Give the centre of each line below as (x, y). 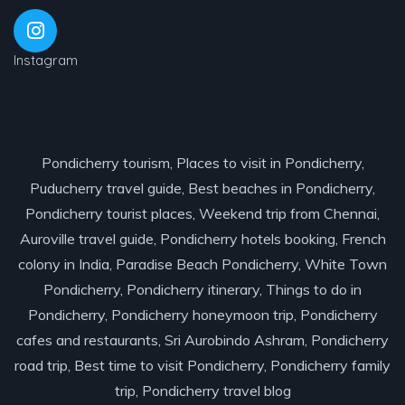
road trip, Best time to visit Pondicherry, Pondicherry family (202, 365)
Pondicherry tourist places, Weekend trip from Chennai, (202, 213)
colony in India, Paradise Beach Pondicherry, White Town (202, 264)
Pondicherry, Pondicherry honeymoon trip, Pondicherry (202, 315)
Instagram (46, 60)
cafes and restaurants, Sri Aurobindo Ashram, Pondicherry (202, 340)
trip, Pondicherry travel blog (202, 391)
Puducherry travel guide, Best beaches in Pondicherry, (202, 188)
